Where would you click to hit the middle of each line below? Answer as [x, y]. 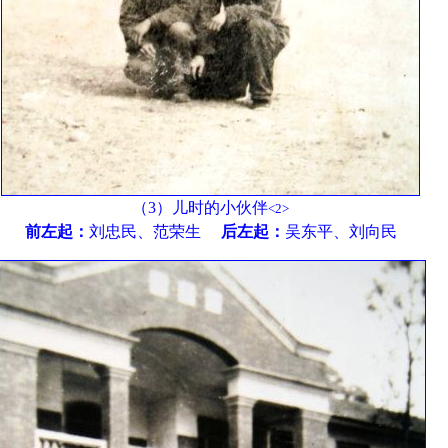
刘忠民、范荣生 [154, 231]
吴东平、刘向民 [340, 231]
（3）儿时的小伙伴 [200, 207]
